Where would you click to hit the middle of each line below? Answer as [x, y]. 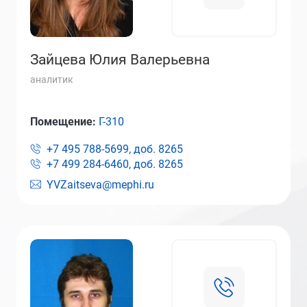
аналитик [52, 79]
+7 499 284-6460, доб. [101, 164]
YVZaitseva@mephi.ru [100, 185]
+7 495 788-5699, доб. [101, 149]
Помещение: [64, 122]
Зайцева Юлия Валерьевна [120, 60]
